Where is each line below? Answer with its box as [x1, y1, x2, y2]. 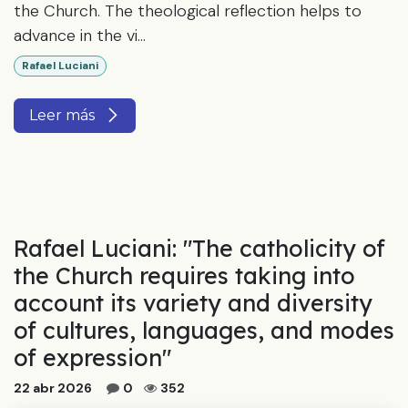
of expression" [14, 342, 171, 372]
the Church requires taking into [14, 260, 355, 290]
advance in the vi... [14, 25, 146, 47]
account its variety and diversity [14, 288, 372, 317]
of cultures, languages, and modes [14, 315, 394, 344]
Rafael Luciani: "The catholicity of [14, 233, 385, 262]
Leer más [29, 106, 98, 124]
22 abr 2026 [14, 379, 92, 396]
